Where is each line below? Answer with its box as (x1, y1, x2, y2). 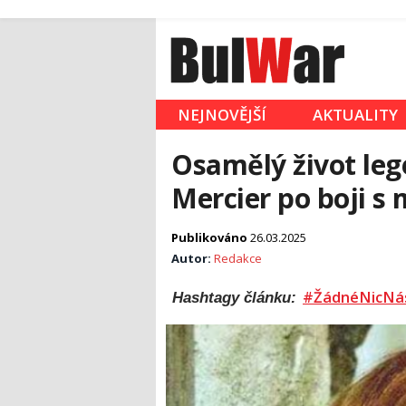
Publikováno (171, 229, 250, 246)
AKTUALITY (313, 104, 398, 126)
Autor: (171, 250, 214, 267)
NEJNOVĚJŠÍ (178, 104, 266, 126)
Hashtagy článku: (172, 289, 301, 306)
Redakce (214, 250, 262, 267)
